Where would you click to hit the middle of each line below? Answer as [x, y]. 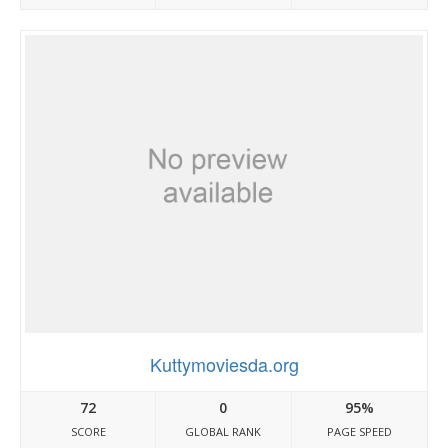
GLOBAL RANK [223, 431]
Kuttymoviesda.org [224, 364]
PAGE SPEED [359, 431]
